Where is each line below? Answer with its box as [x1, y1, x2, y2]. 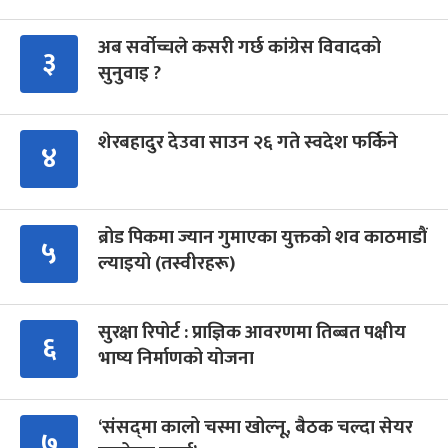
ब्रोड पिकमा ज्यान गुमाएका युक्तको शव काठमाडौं [98, 222, 427, 254]
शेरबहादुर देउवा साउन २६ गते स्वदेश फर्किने [98, 127, 398, 159]
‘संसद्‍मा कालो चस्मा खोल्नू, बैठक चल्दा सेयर [98, 412, 413, 444]
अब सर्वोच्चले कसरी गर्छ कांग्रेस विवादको [98, 32, 381, 64]
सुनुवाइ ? [98, 58, 161, 90]
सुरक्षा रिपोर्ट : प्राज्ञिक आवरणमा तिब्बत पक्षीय [98, 317, 406, 349]
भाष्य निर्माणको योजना [98, 343, 254, 375]
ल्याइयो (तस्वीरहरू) [98, 248, 235, 280]
